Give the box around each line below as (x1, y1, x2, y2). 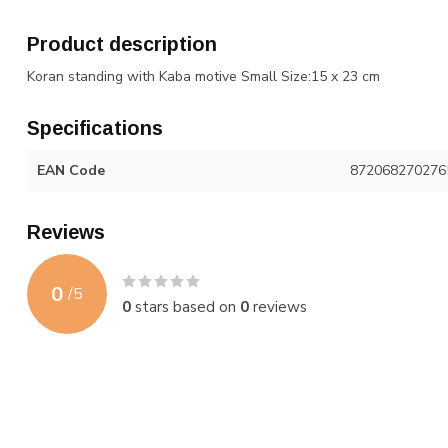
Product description (27, 33, 217, 55)
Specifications (27, 117, 163, 139)
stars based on (131, 296, 240, 317)
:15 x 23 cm (308, 67, 380, 86)
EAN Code (37, 161, 105, 180)
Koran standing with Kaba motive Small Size (27, 67, 308, 86)
